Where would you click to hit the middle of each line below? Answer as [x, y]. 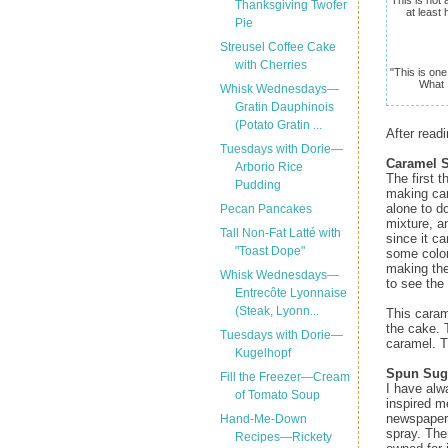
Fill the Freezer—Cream [284, 377]
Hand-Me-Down [263, 419]
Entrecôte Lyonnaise [290, 293]
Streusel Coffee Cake [277, 47]
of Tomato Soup [277, 395]
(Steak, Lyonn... [276, 311]
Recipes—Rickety [283, 437]
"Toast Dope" [269, 251]
